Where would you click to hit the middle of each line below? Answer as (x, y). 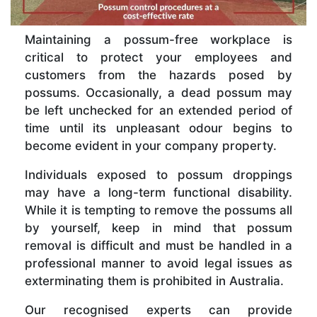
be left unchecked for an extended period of (158, 110)
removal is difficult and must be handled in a (158, 245)
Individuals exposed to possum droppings (158, 174)
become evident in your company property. (151, 145)
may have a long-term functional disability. (158, 192)
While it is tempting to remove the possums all (158, 210)
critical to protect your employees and (158, 57)
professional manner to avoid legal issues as (158, 263)
